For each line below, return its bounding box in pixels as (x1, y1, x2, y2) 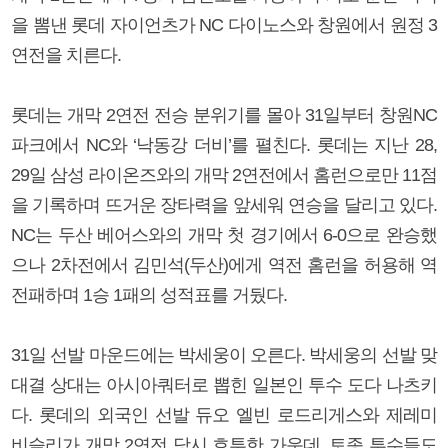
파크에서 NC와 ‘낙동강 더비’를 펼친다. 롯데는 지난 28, (11, 134, 437, 155)
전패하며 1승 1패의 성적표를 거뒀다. (11, 284, 287, 305)
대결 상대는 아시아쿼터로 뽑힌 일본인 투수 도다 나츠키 (11, 374, 437, 395)
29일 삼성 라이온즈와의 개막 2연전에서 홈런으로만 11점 (11, 164, 437, 185)
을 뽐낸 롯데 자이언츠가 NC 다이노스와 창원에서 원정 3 (11, 14, 437, 35)
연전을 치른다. (11, 44, 121, 65)
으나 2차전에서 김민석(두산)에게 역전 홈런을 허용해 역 (11, 254, 437, 275)
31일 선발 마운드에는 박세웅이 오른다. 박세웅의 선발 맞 (11, 344, 437, 365)
